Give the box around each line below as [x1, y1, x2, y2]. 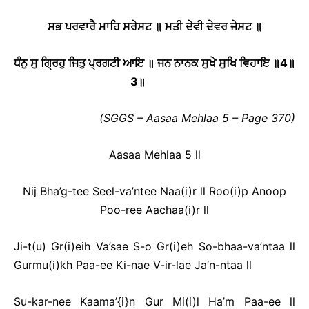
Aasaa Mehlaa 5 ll [108, 148, 201, 161]
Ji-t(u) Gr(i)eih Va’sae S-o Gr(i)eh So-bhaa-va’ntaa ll [14, 239, 295, 253]
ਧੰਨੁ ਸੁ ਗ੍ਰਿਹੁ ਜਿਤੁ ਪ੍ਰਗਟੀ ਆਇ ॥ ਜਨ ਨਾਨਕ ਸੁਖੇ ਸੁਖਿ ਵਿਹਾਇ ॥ [14, 56, 280, 70]
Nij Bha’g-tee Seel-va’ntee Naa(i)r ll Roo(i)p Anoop [23, 184, 286, 198]
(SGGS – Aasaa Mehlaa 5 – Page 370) [99, 111, 295, 125]
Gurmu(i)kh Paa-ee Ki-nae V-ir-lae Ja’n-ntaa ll [14, 258, 252, 272]
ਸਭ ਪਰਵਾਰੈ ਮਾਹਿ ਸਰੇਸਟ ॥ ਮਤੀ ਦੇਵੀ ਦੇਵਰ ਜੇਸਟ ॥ [47, 19, 262, 33]
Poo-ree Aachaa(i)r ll [100, 203, 209, 217]
